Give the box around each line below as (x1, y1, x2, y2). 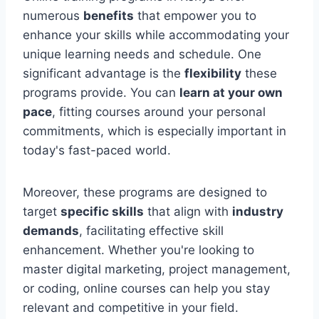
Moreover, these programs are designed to (23, 184, 267, 199)
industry (232, 204, 283, 219)
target (23, 204, 61, 219)
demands (23, 223, 79, 238)
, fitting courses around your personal (52, 104, 266, 119)
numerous (23, 8, 83, 23)
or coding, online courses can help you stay (23, 281, 270, 296)
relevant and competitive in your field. (23, 300, 239, 315)
